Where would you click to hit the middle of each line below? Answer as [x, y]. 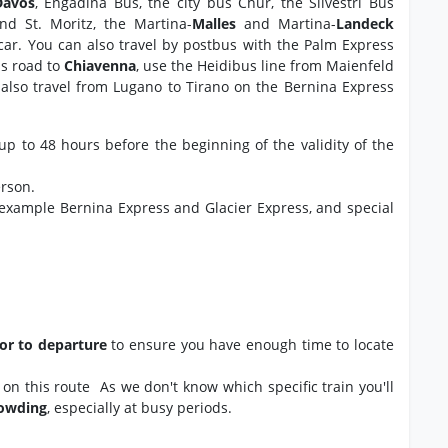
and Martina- [286, 24]
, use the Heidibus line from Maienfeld [265, 66]
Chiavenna [100, 66]
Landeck [365, 24]
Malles [214, 24]
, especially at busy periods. [139, 408]
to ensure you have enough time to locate [250, 345]
